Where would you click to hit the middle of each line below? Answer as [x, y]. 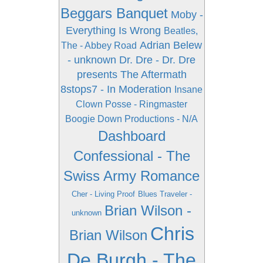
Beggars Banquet [114, 13]
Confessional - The [131, 156]
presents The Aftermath [131, 75]
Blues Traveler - [165, 194]
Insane [188, 90]
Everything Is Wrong [113, 31]
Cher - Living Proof [103, 194]
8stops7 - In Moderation [116, 89]
